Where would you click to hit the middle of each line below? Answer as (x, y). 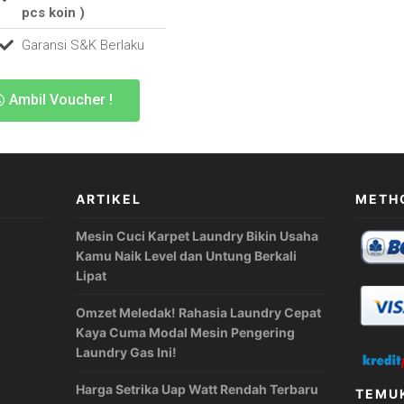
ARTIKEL (108, 199)
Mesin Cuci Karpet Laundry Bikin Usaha (197, 236)
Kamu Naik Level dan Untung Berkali (186, 256)
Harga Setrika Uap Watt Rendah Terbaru (197, 390)
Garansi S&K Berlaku (83, 46)
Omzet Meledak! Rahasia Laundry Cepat (198, 313)
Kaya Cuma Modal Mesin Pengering (185, 333)
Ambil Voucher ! (61, 100)
